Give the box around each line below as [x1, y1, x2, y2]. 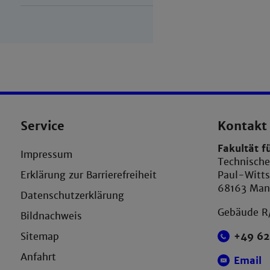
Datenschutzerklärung [20, 189, 124, 202]
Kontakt [218, 118, 268, 134]
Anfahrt [20, 251, 56, 264]
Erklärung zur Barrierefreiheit [20, 169, 157, 182]
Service [20, 118, 64, 134]
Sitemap [20, 230, 59, 243]
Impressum [20, 148, 72, 162]
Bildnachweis [20, 210, 82, 223]
